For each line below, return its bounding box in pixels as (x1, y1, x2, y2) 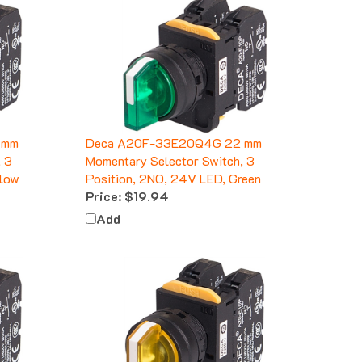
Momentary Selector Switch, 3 (86, 137, 255, 155)
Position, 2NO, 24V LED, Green (86, 155, 261, 173)
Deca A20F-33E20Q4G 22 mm (86, 120, 262, 137)
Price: (86, 173, 121, 191)
